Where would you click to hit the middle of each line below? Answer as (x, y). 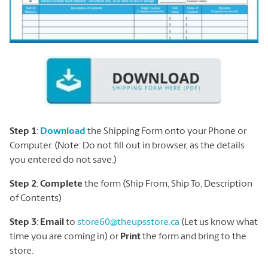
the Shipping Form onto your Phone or (166, 131)
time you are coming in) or (65, 237)
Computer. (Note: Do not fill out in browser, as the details (127, 146)
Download (63, 131)
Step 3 (23, 222)
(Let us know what (219, 222)
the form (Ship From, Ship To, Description (167, 184)
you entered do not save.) (63, 160)
